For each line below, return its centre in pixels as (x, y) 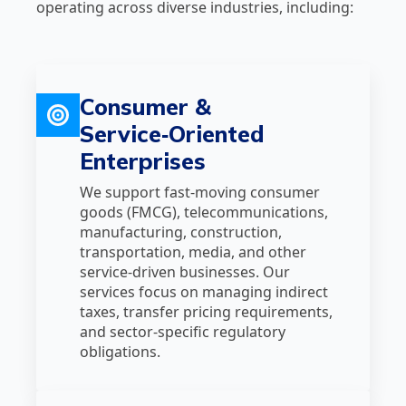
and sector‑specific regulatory (183, 332)
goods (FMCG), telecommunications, (204, 212)
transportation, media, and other (193, 252)
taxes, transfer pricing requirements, (206, 312)
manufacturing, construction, (181, 232)
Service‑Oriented (172, 134)
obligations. (120, 352)
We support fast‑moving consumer (200, 192)
